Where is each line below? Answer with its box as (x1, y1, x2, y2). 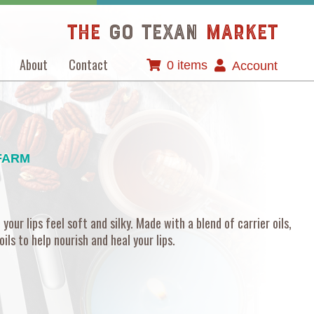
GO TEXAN (108, 23, 198, 45)
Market (205, 23, 278, 45)
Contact (69, 55, 108, 74)
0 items (167, 58, 207, 72)
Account (232, 59, 278, 73)
